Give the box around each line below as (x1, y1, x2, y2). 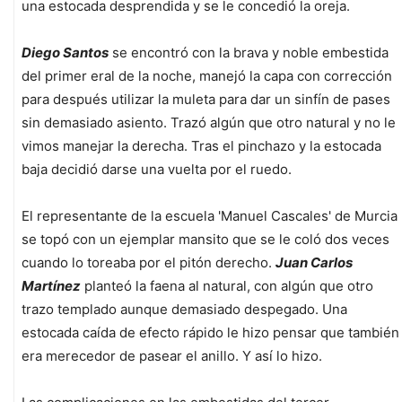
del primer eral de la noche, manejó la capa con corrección (22, 67, 392, 85)
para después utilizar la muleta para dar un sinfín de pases (22, 91, 390, 109)
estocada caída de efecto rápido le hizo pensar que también (22, 324, 399, 342)
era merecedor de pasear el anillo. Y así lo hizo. (22, 347, 322, 365)
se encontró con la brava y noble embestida (109, 44, 389, 62)
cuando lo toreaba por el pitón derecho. (22, 254, 275, 272)
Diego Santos (22, 44, 109, 62)
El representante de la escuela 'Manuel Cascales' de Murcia (22, 207, 398, 225)
